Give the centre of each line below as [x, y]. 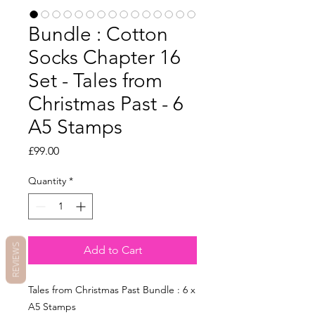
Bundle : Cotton [98, 34]
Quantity [47, 180]
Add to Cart [112, 250]
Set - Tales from [95, 80]
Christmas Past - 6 [106, 103]
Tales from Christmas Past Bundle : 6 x [112, 289]
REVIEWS [16, 260]
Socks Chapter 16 [104, 57]
